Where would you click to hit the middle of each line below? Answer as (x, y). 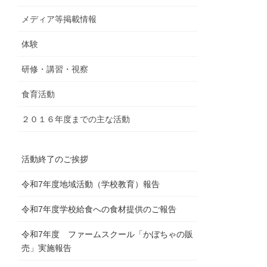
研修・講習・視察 (55, 69)
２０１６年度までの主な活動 (76, 119)
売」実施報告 (47, 248)
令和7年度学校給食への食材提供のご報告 (99, 209)
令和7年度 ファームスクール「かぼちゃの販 (108, 235)
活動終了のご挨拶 (55, 159)
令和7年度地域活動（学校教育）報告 (91, 184)
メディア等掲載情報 (59, 19)
